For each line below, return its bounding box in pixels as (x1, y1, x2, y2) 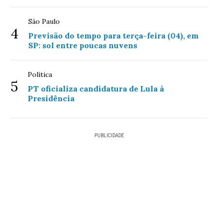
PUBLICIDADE (94, 133, 124, 139)
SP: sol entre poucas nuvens (28, 40, 138, 51)
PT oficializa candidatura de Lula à (28, 84, 164, 94)
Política (28, 70, 53, 79)
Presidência (28, 93, 75, 104)
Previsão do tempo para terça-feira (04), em (28, 31, 199, 41)
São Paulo (28, 17, 60, 26)
